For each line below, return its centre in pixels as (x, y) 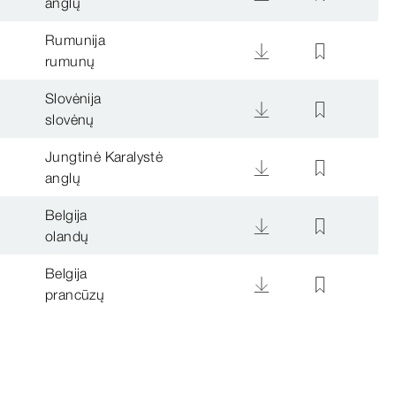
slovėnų (70, 119)
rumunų (70, 61)
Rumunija (76, 39)
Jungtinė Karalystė (104, 156)
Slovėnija (73, 98)
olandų (67, 236)
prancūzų (75, 294)
